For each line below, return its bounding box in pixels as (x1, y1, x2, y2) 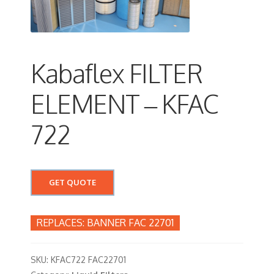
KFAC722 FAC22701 (51, 254, 126, 265)
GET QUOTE (49, 177, 96, 188)
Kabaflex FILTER (31, 57, 202, 90)
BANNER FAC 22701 (87, 217, 174, 229)
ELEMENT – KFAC (31, 87, 218, 120)
